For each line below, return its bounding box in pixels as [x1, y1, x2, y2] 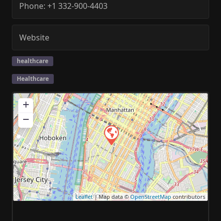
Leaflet [75, 192, 93, 200]
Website [19, 32, 49, 43]
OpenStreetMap [130, 192, 171, 200]
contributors [171, 192, 205, 200]
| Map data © [93, 192, 130, 200]
